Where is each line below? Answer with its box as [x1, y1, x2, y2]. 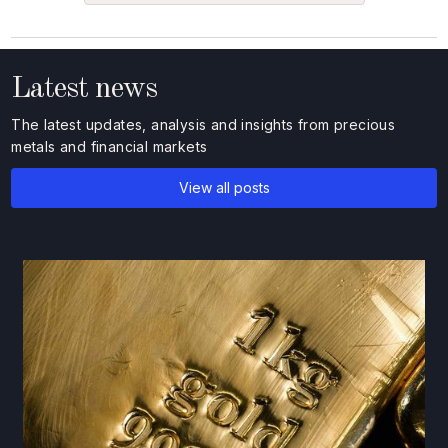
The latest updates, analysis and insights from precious [11, 116, 396, 134]
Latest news [11, 74, 158, 105]
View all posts [178, 179, 270, 197]
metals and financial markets [11, 138, 208, 156]
